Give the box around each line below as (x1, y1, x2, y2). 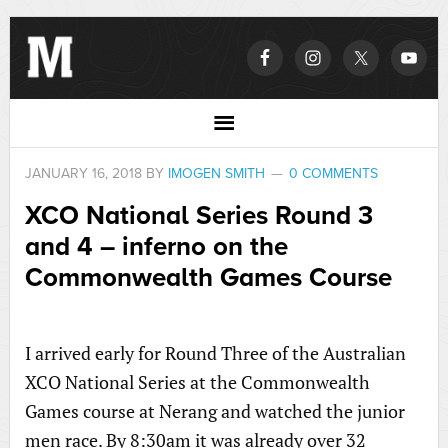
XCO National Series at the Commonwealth (24, 370, 370, 394)
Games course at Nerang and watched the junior (24, 399, 405, 423)
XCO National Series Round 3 (24, 200, 373, 231)
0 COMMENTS (288, 165, 378, 182)
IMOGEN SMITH (167, 165, 265, 182)
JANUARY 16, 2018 (24, 165, 142, 182)
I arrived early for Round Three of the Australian (24, 341, 406, 365)
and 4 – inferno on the (24, 231, 288, 262)
